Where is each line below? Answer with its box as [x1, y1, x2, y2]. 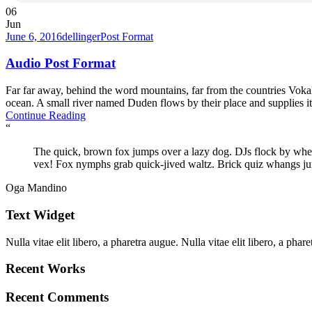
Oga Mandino [6, 182, 67, 194]
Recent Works [6, 261, 85, 276]
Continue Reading [6, 109, 86, 122]
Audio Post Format [6, 56, 116, 71]
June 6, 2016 [6, 30, 62, 42]
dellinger [62, 30, 100, 42]
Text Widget [6, 207, 75, 222]
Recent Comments [6, 290, 109, 305]
